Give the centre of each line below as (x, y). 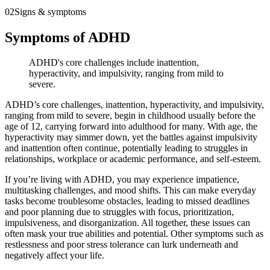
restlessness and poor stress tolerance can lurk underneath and (121, 245)
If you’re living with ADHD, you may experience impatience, (122, 180)
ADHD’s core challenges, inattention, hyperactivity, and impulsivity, (134, 105)
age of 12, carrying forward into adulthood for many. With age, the (131, 127)
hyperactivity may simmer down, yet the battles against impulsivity (131, 137)
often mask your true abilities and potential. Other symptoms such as (134, 234)
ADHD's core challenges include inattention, (114, 63)
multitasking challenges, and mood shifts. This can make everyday (130, 190)
